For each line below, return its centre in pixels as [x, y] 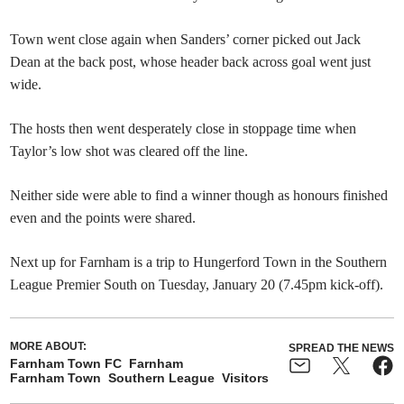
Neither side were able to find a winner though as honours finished [199, 196]
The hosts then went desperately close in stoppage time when [184, 129]
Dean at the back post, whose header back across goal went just [191, 62]
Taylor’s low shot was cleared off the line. [129, 151]
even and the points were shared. [103, 218]
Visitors [246, 378]
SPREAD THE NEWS [341, 349]
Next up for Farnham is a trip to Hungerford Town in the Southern [199, 262]
